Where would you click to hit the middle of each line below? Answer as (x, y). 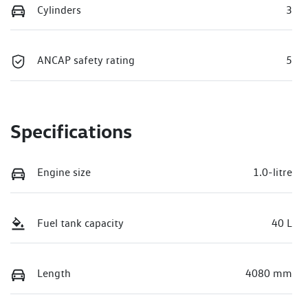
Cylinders (59, 10)
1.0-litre (273, 172)
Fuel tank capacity (80, 223)
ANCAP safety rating (86, 60)
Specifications (71, 131)
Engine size (64, 172)
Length (54, 274)
